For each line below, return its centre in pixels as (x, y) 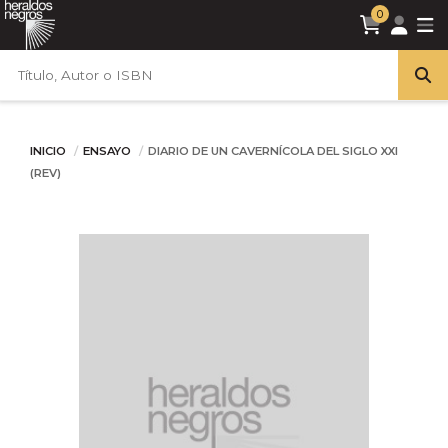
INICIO (48, 151)
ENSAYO (108, 151)
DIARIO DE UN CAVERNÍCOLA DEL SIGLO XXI (273, 151)
